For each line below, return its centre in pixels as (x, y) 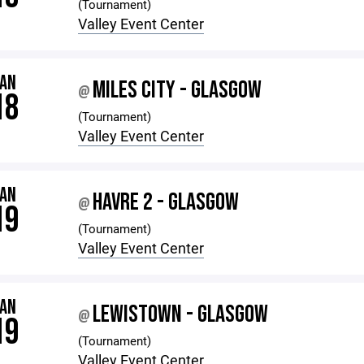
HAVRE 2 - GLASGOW (166, 202)
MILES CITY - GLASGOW (178, 90)
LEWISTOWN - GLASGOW (181, 314)
